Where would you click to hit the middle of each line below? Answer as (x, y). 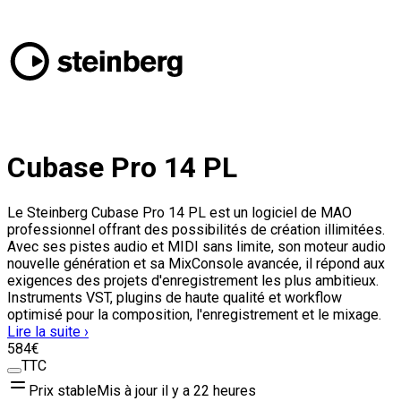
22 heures (225, 390)
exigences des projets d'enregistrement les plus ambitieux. (193, 280)
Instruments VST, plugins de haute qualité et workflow (175, 297)
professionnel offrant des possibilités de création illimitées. (196, 229)
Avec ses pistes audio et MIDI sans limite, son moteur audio (196, 246)
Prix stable (63, 390)
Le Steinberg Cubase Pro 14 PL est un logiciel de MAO (179, 212)
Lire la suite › (48, 331)
